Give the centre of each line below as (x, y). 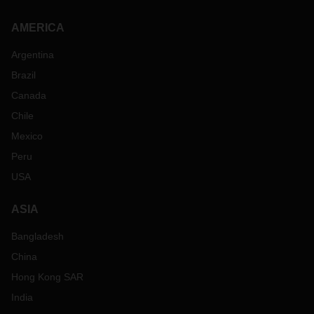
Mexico (27, 136)
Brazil (23, 75)
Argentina (33, 55)
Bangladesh (37, 236)
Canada (29, 95)
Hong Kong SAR (47, 277)
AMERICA (38, 28)
